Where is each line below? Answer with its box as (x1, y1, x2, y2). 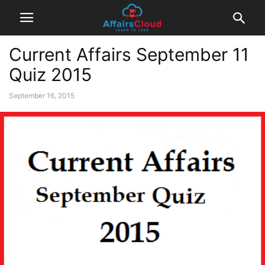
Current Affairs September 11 (9, 44, 249, 65)
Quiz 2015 (9, 64, 92, 85)
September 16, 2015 (9, 91, 75, 100)
